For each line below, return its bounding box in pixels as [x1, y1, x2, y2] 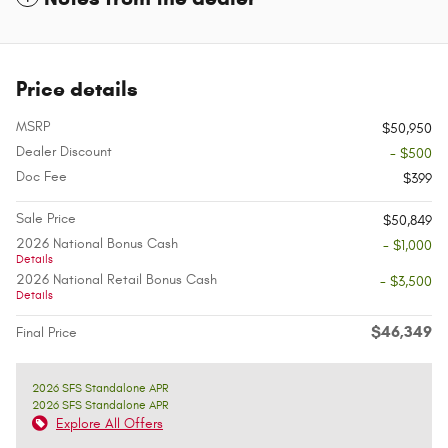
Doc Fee [16, 168, 67, 186]
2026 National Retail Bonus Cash [16, 271, 217, 289]
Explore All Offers [56, 415, 163, 433]
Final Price [16, 324, 77, 342]
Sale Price [16, 210, 76, 228]
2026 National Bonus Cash [16, 235, 178, 253]
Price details [16, 76, 138, 103]
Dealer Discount [16, 143, 112, 161]
